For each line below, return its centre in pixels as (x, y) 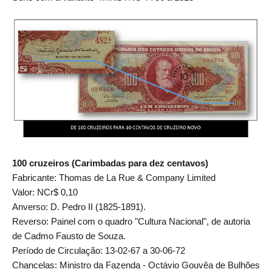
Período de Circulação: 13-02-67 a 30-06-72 (99, 251)
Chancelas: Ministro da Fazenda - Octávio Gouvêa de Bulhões (136, 265)
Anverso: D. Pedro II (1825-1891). (79, 207)
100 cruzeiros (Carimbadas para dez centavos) (110, 163)
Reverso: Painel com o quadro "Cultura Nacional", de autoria (131, 222)
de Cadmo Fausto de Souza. (69, 236)
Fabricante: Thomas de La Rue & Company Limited (114, 178)
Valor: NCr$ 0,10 (45, 192)
